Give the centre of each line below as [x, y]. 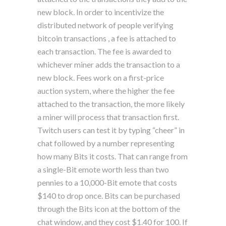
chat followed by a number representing [106, 143]
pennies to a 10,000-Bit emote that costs [107, 182]
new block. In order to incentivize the [101, 12]
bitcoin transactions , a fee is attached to [107, 38]
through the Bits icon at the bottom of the [109, 208]
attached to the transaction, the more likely [111, 103]
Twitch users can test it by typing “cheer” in [111, 130]
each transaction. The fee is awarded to [104, 51]
